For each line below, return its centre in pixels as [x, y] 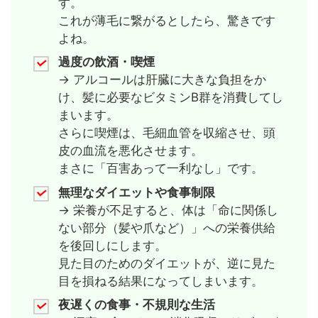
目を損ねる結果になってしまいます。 [160, 281]
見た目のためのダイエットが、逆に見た [166, 263]
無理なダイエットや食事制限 [136, 192]
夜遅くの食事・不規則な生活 [136, 305]
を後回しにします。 [112, 245]
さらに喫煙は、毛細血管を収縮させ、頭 [166, 133]
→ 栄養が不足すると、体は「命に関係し [168, 210]
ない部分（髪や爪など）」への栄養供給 [166, 227]
